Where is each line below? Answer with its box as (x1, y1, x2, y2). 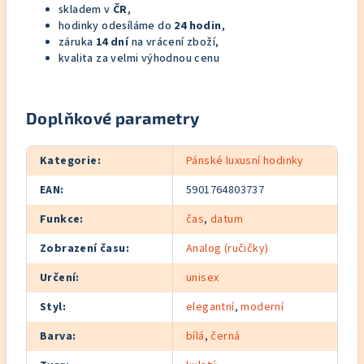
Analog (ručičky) (186, 240, 269, 257)
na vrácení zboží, (128, 34, 219, 50)
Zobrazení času (40, 240, 126, 257)
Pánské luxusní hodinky (186, 153, 304, 169)
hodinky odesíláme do (58, 18, 175, 34)
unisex (186, 270, 219, 286)
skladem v (58, 2, 113, 18)
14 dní (95, 34, 129, 50)
